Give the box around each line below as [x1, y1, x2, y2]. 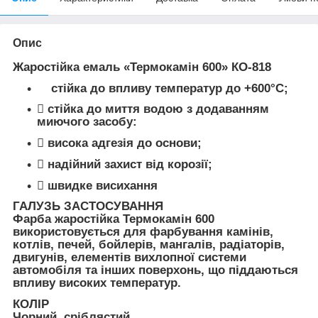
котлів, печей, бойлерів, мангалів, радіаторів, [13, 238, 285, 252]
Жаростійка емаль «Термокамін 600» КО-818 [13, 60, 271, 74]
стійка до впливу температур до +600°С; [37, 81, 288, 95]
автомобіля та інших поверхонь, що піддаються [13, 263, 298, 278]
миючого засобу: [37, 115, 137, 129]
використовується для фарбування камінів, [13, 225, 273, 239]
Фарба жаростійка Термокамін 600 [13, 212, 214, 226]
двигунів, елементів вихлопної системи [13, 251, 246, 265]
